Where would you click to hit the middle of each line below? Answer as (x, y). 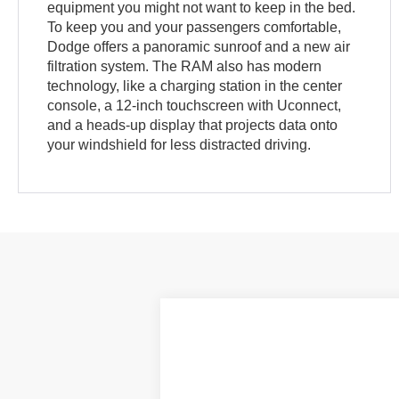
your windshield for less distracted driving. (179, 144)
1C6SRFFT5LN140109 (258, 363)
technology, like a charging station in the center (195, 85)
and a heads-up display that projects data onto (193, 125)
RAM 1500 (252, 331)
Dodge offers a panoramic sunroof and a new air (199, 46)
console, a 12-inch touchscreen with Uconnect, (195, 105)
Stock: (330, 363)
